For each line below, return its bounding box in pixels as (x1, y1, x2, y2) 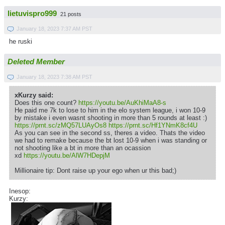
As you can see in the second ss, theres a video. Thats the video (15, 129, 205, 137)
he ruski (9, 38, 32, 46)
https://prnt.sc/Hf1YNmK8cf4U (108, 121, 197, 129)
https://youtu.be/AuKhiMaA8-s (78, 98, 166, 106)
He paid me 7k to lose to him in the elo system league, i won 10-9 (15, 106, 205, 114)
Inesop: (9, 187, 31, 195)
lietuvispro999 (8, 10, 57, 18)
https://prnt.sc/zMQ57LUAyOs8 (15, 121, 106, 129)
